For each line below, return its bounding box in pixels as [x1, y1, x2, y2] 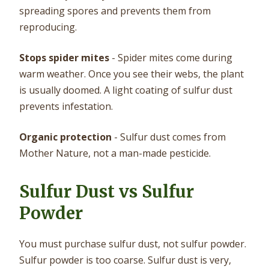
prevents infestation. [19, 99, 113, 113]
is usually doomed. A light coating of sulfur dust [19, 83, 232, 97]
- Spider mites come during [109, 50, 232, 64]
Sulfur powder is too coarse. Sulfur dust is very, [19, 253, 231, 267]
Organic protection [19, 130, 112, 144]
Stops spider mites [19, 50, 109, 64]
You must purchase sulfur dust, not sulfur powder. [19, 237, 246, 250]
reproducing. [19, 20, 77, 34]
